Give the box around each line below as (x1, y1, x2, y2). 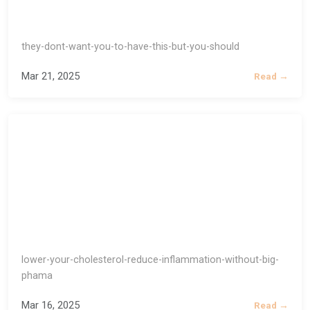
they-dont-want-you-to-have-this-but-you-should (21, 41, 240, 53)
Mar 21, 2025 (21, 70, 80, 82)
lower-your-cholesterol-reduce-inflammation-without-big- (21, 254, 280, 266)
